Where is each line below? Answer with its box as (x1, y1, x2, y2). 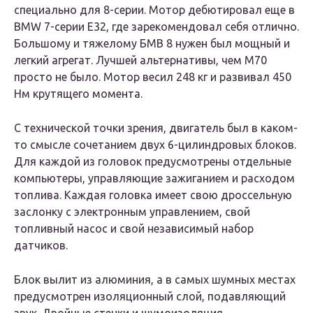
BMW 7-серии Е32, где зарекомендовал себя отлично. (14, 20, 299, 34)
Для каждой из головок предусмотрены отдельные (14, 155, 291, 168)
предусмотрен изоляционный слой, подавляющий (14, 290, 286, 303)
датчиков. (14, 239, 68, 252)
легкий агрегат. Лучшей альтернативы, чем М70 (14, 54, 267, 67)
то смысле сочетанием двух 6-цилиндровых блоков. (14, 138, 296, 152)
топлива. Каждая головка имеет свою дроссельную (14, 189, 292, 202)
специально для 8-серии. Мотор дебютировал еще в (14, 3, 295, 17)
